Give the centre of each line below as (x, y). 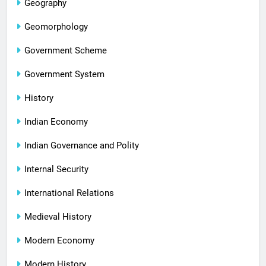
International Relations (69, 193)
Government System (64, 74)
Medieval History (58, 216)
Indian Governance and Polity (82, 145)
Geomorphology (56, 26)
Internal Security (56, 169)
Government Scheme (66, 50)
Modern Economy (59, 240)
